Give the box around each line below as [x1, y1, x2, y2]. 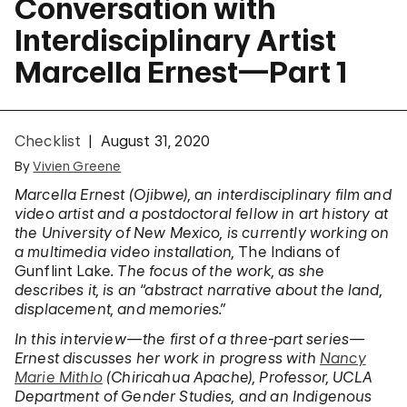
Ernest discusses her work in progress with [15, 349, 320, 367]
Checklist [15, 132, 82, 150]
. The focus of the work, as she [111, 262, 325, 280]
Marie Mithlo [15, 368, 103, 386]
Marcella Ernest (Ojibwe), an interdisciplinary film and [15, 185, 392, 203]
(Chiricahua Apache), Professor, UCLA [102, 368, 372, 386]
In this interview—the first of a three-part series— [15, 330, 366, 348]
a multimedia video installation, [15, 243, 239, 261]
